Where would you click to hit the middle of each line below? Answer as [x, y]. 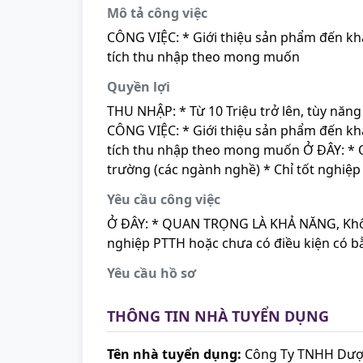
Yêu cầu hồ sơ [152, 273]
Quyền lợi [139, 87]
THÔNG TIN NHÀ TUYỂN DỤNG [218, 316]
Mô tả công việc [157, 13]
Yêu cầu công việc [164, 199]
